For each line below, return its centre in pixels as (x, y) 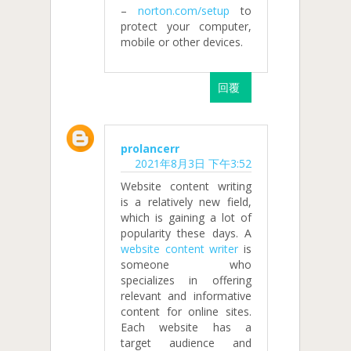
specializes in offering (186, 280)
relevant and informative (186, 295)
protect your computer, (186, 27)
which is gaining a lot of (186, 217)
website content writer (180, 248)
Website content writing (186, 186)
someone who (186, 264)
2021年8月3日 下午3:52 (193, 163)
